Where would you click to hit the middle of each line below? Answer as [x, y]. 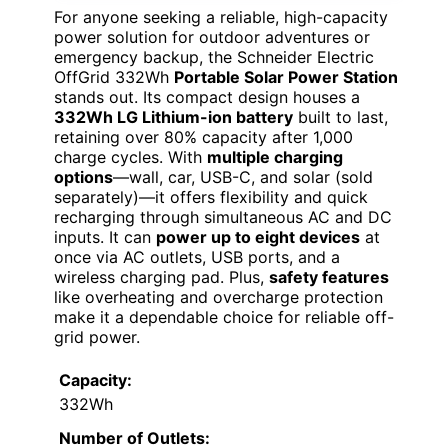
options [83, 176]
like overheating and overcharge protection [218, 296]
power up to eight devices [258, 236]
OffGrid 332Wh [114, 76]
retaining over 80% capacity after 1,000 [203, 136]
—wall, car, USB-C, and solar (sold [243, 176]
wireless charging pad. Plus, [161, 276]
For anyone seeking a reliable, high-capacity [221, 16]
